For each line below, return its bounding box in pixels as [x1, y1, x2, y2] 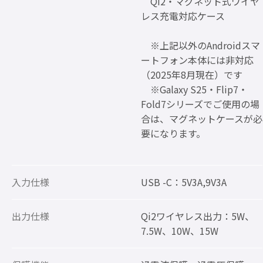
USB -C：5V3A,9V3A [141, 175, 227, 190]
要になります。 [141, 126, 205, 141]
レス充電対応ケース [141, 9, 225, 23]
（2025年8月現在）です [141, 68, 242, 82]
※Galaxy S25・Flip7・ [141, 82, 248, 97]
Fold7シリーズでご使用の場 [141, 97, 259, 112]
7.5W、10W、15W [141, 224, 218, 238]
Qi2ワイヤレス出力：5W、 [141, 209, 254, 224]
